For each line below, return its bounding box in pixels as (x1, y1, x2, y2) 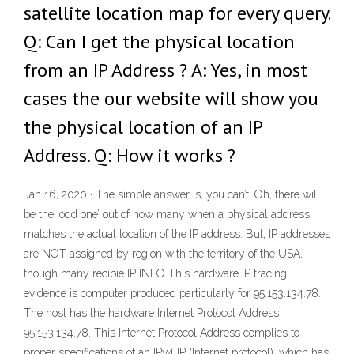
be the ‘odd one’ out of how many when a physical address (24, 208, 310, 221)
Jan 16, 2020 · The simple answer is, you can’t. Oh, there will (24, 188, 320, 201)
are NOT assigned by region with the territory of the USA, (24, 247, 303, 261)
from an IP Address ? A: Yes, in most (24, 58, 307, 82)
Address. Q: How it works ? (24, 143, 235, 168)
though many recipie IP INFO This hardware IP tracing (24, 267, 287, 281)
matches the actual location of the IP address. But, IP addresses (24, 228, 330, 241)
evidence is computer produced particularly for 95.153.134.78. (24, 287, 321, 300)
